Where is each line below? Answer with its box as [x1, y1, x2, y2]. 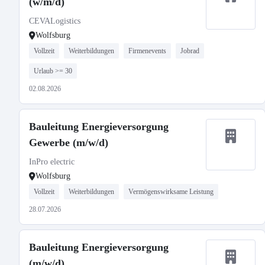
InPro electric [29, 157, 75, 166]
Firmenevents [128, 47, 166, 55]
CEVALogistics [29, 17, 80, 25]
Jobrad [180, 47, 199, 55]
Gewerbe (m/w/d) [29, 137, 108, 148]
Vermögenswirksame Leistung [128, 188, 214, 196]
